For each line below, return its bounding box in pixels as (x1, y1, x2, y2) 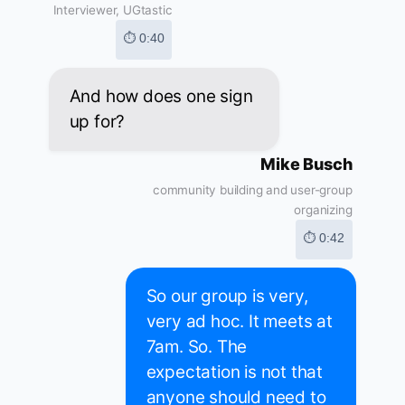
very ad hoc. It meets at (146, 311, 333, 333)
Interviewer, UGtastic (52, 3, 173, 18)
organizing (294, 202, 353, 218)
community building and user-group (153, 183, 353, 198)
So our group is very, (146, 286, 308, 307)
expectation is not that (146, 362, 323, 383)
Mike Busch (260, 155, 353, 174)
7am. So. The (146, 336, 248, 358)
